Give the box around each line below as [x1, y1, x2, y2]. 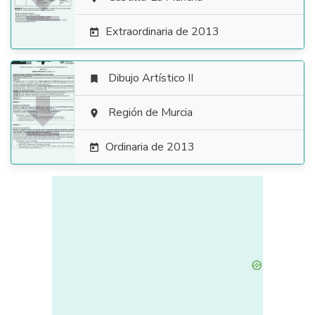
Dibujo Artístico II [108, 70, 193, 86]
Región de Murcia [108, 105, 193, 120]
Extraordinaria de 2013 [105, 24, 219, 39]
